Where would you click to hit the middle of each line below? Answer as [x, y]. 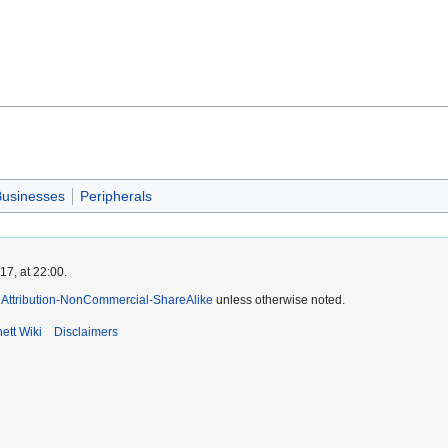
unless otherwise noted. [279, 299]
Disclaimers [86, 331]
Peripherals [115, 195]
